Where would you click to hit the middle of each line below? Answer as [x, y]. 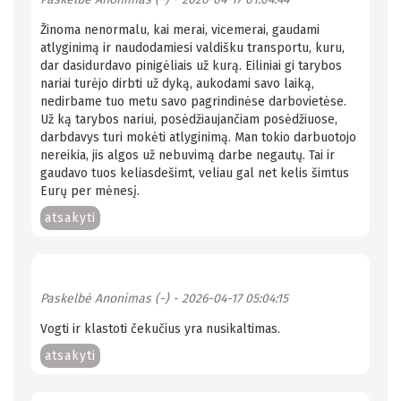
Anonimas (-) [132, 298]
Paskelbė [68, 298]
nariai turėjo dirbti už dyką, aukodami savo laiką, [177, 83]
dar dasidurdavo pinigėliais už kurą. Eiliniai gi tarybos [191, 65]
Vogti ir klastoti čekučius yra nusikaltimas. [160, 328]
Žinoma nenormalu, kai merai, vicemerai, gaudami [180, 30]
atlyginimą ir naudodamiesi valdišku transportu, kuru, [192, 47]
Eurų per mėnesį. [90, 191]
